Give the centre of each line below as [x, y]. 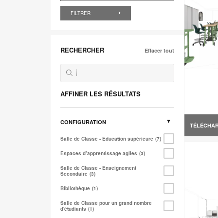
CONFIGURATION [83, 122]
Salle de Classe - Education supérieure [107, 139]
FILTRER [81, 13]
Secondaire [74, 174]
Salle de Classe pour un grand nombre [106, 203]
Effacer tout [159, 51]
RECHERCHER [82, 50]
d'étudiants [73, 209]
